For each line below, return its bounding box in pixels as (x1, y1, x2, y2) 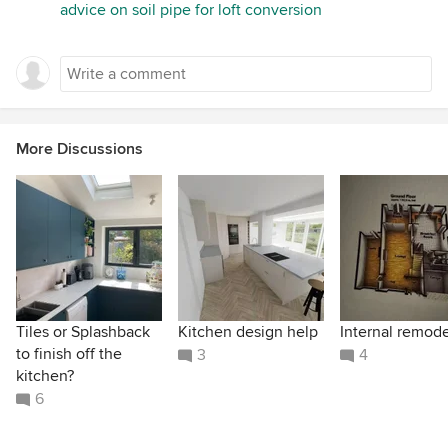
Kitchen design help (178, 322, 318, 343)
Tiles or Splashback (16, 322, 150, 343)
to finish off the (16, 344, 122, 365)
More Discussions (16, 139, 143, 160)
